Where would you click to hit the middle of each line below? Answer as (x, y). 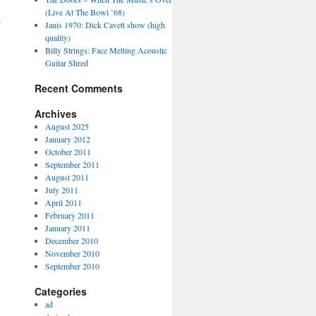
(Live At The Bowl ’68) (85, 12)
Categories (60, 291)
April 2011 (64, 202)
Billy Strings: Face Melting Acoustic (107, 50)
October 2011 (68, 152)
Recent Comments (78, 88)
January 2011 (68, 228)
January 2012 (68, 139)
